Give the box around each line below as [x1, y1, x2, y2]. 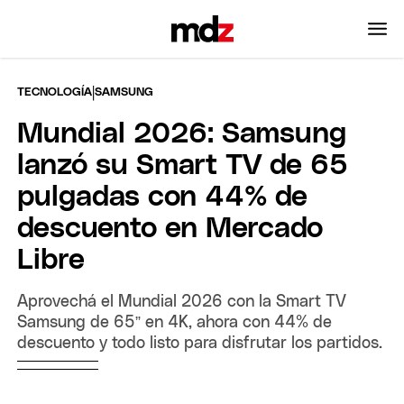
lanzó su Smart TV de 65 [17, 151, 349, 180]
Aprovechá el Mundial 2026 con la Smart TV [17, 293, 347, 310]
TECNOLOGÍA [17, 86, 93, 98]
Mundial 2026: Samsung [17, 119, 347, 149]
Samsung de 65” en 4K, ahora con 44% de [17, 314, 333, 331]
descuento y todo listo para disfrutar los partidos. [17, 335, 383, 352]
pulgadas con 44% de [17, 182, 308, 212]
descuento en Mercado [17, 214, 324, 243]
